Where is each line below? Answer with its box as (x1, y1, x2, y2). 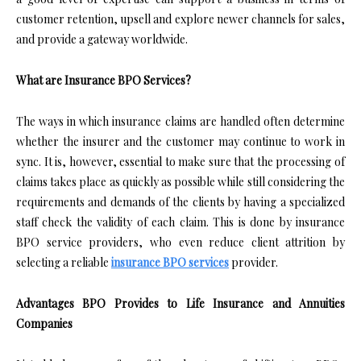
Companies (16, 316, 73, 332)
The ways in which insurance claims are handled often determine (16, 114, 345, 130)
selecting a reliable (16, 255, 111, 271)
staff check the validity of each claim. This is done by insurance (16, 214, 345, 230)
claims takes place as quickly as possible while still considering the (16, 174, 345, 190)
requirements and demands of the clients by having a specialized (16, 194, 345, 210)
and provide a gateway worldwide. (16, 31, 188, 48)
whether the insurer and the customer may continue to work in (16, 134, 345, 150)
